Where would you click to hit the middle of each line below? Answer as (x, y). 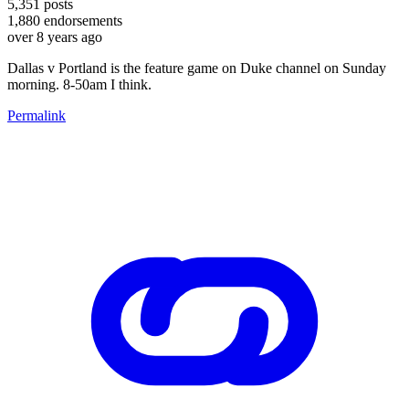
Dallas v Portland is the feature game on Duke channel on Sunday (197, 68)
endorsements (81, 20)
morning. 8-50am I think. (79, 84)
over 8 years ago (55, 37)
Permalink (37, 115)
